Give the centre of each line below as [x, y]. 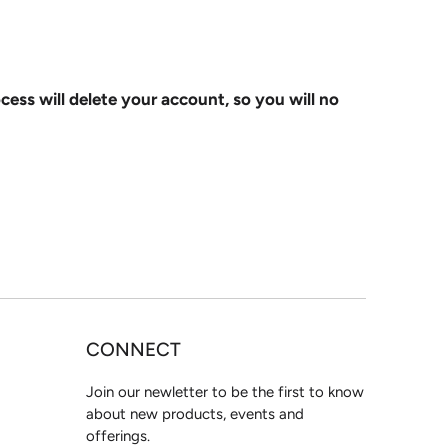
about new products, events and [195, 413]
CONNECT [133, 349]
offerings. [118, 435]
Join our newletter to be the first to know [225, 391]
